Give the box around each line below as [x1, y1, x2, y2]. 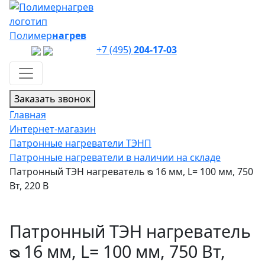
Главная [9, 108, 46, 121]
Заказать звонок [14, 92, 91, 105]
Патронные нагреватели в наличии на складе [9, 151, 221, 164]
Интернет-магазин [9, 122, 96, 135]
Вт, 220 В [9, 179, 49, 192]
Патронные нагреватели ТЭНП [9, 137, 151, 150]
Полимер [9, 29, 52, 42]
